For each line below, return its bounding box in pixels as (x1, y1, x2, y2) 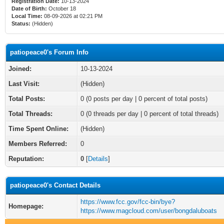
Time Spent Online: (8, 125, 68, 132)
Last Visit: (8, 80, 39, 87)
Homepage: (8, 202, 43, 210)
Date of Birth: (11, 5, 47, 11)
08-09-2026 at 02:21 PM (42, 13, 102, 19)
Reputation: (8, 155, 44, 162)
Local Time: (11, 13, 42, 19)
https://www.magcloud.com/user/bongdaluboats (80, 207, 217, 214)
